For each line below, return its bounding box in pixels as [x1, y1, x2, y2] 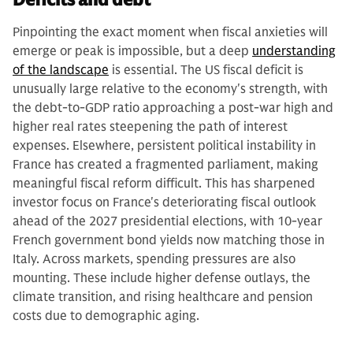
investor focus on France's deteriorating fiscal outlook [13, 194, 316, 210]
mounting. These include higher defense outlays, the [13, 269, 310, 286]
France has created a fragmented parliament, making [13, 156, 318, 173]
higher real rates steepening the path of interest [13, 118, 288, 135]
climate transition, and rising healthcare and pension [13, 288, 313, 305]
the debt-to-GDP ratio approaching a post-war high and [13, 99, 333, 116]
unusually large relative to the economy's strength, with [13, 80, 328, 97]
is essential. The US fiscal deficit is [109, 61, 303, 78]
